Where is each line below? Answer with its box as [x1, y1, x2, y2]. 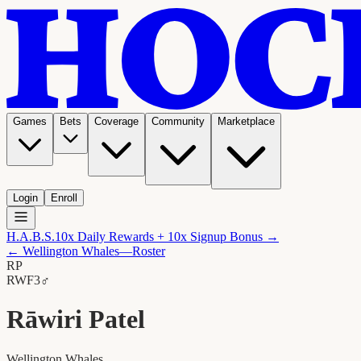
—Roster [119, 244, 165, 258]
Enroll [51, 192, 77, 204]
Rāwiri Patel [6, 305, 145, 334]
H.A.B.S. [6, 230, 55, 243]
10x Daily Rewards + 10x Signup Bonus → [55, 230, 279, 243]
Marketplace [218, 115, 275, 127]
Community [151, 115, 205, 127]
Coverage [94, 115, 139, 127]
